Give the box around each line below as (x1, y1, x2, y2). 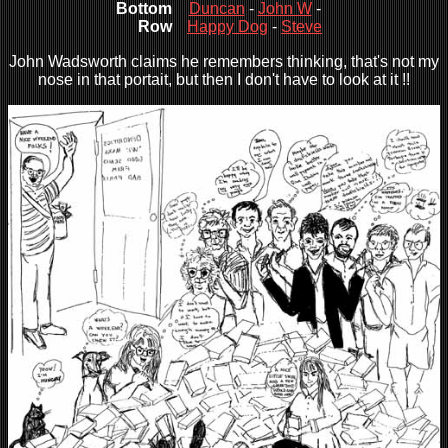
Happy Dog (187, 18, 268, 36)
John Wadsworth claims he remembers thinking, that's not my (9, 53, 439, 71)
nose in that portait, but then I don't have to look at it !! (38, 71, 410, 89)
